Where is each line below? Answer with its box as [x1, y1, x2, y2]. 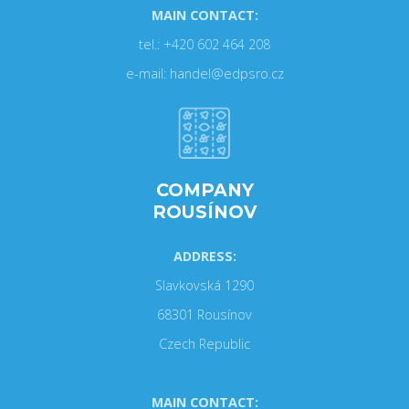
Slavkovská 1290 [155, 277, 254, 294]
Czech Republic [159, 335, 250, 352]
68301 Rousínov [157, 306, 252, 323]
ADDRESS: [173, 247, 236, 265]
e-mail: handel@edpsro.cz [125, 65, 284, 82]
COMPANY [155, 179, 254, 201]
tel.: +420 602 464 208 [139, 36, 270, 53]
